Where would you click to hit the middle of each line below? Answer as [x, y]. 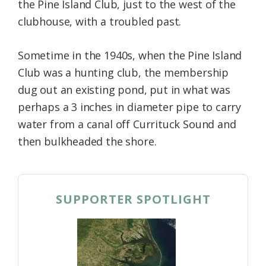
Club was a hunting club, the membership [123, 72]
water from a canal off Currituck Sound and [127, 124]
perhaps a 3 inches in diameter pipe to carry [130, 107]
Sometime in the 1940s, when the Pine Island [130, 55]
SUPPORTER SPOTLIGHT [133, 199]
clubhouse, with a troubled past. [100, 21]
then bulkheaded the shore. [87, 141]
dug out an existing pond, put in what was [124, 89]
